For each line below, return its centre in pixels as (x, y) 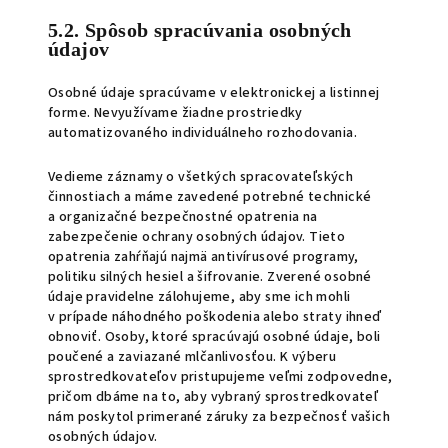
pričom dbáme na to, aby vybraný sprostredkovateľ (213, 397)
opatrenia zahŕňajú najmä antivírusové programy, (203, 257)
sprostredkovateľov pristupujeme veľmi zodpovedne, (220, 377)
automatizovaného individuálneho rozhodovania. (202, 133)
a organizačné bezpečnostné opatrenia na (183, 217)
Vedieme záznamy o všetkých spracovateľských (201, 177)
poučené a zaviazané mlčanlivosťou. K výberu (192, 357)
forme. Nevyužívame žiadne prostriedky (175, 113)
